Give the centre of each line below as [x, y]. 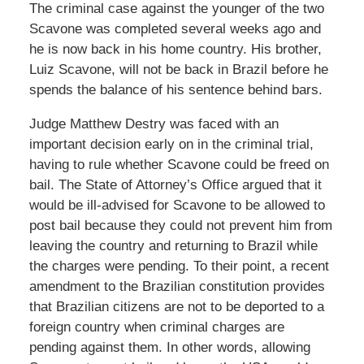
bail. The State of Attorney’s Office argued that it [175, 185]
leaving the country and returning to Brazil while [173, 246]
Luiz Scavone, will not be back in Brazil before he [178, 70]
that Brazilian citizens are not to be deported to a [176, 307]
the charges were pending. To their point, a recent [179, 266]
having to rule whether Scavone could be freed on [179, 165]
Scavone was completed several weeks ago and [175, 29]
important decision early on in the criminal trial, [171, 145]
